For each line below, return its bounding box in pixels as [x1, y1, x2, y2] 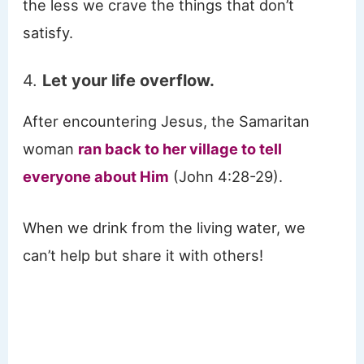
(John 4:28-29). [169, 167, 288, 186]
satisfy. [23, 24, 74, 42]
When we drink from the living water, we [23, 219, 306, 237]
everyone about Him [23, 167, 170, 186]
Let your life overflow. [42, 71, 215, 91]
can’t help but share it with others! [23, 246, 264, 265]
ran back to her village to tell [78, 140, 283, 158]
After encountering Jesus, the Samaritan [23, 112, 310, 131]
